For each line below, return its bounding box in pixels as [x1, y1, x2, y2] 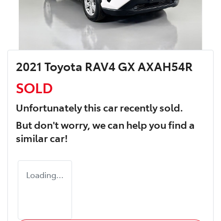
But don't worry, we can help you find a [16, 117, 195, 132]
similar [16, 131, 50, 145]
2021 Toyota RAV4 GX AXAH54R [16, 58, 193, 74]
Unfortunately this [16, 100, 103, 114]
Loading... [26, 169, 64, 181]
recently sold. [118, 100, 183, 114]
